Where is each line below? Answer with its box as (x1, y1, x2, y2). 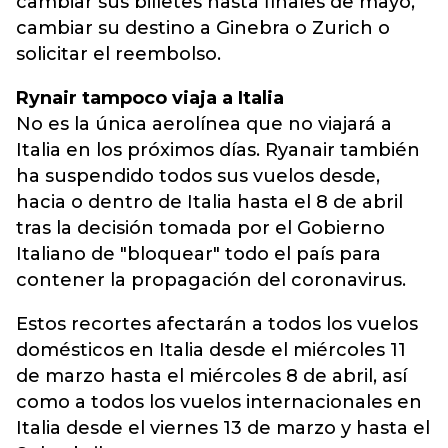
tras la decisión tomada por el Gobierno (16, 217, 385, 239)
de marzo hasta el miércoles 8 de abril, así (16, 365, 407, 387)
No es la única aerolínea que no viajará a (16, 113, 392, 135)
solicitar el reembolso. (16, 43, 221, 65)
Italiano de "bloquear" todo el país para (16, 243, 381, 265)
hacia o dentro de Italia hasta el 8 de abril (16, 191, 403, 213)
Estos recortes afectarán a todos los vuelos (16, 313, 418, 335)
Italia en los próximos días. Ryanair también (16, 139, 420, 161)
